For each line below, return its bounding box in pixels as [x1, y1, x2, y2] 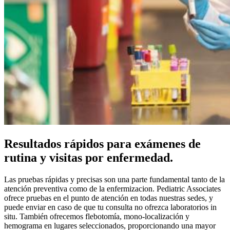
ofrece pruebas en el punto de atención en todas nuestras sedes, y [4, 194, 213, 203]
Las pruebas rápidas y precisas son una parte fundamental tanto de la [4, 175, 225, 184]
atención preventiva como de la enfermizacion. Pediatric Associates [4, 184, 221, 194]
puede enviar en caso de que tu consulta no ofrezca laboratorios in [4, 203, 217, 212]
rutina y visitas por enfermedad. [4, 151, 173, 165]
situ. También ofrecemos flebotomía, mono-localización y [4, 212, 189, 221]
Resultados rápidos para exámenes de [4, 137, 201, 151]
